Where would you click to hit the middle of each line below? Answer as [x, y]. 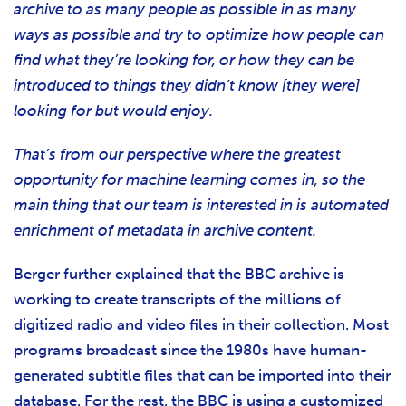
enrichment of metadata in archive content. [165, 231]
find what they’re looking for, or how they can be [184, 60]
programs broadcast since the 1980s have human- [190, 350]
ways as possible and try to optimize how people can [199, 35]
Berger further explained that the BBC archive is [179, 274]
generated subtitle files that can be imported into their [202, 376]
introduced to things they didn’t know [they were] [187, 86]
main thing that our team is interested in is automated [201, 205]
